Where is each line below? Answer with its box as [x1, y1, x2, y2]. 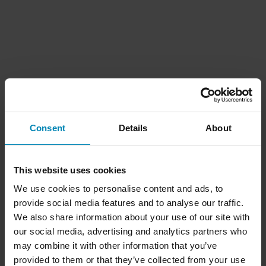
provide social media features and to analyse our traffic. [14, 198, 244, 208]
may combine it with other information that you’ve [14, 240, 217, 251]
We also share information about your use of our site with [14, 212, 250, 222]
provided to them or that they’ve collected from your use [14, 255, 245, 265]
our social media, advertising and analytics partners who [14, 226, 247, 236]
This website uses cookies [14, 164, 126, 175]
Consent [30, 122, 65, 133]
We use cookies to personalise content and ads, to [14, 183, 223, 194]
